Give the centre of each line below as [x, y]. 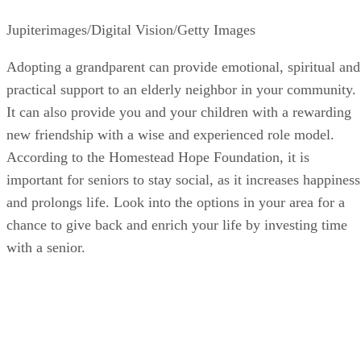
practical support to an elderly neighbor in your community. [181, 104]
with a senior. [46, 261]
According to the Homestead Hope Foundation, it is [158, 171]
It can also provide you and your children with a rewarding [179, 126]
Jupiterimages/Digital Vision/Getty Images [131, 44]
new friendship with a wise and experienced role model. [170, 149]
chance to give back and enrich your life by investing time [177, 239]
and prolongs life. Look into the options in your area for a [176, 216]
